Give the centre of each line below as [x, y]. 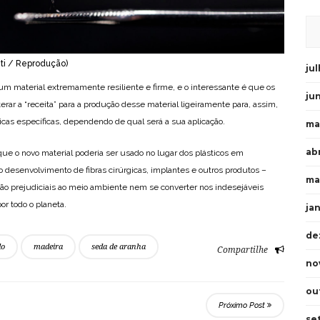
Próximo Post [243, 306]
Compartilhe [242, 250]
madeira [48, 247]
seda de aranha [119, 247]
